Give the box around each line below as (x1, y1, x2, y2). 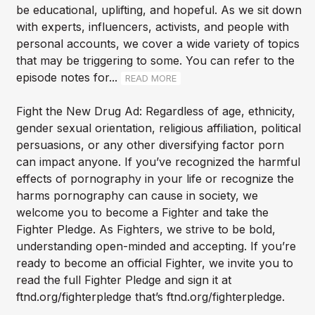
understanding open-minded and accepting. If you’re (15, 239, 296, 254)
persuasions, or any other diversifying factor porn (15, 138, 284, 153)
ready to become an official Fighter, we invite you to (15, 256, 293, 271)
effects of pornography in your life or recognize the (15, 172, 294, 186)
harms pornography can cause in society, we (15, 188, 258, 203)
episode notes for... (15, 70, 121, 85)
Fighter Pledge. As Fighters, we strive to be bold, (15, 222, 276, 237)
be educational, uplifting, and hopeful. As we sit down (15, 3, 302, 18)
